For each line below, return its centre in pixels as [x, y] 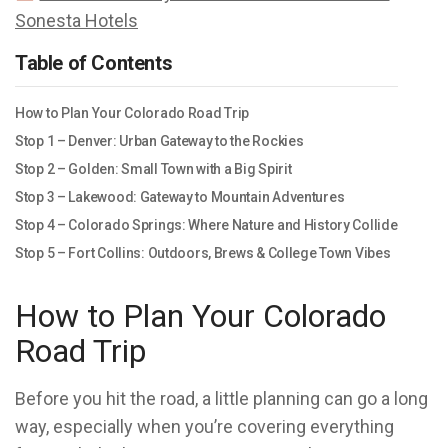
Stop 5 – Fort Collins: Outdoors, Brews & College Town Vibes [203, 253]
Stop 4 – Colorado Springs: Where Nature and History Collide [206, 225]
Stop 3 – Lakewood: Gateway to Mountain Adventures [180, 197]
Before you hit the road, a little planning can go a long [221, 398]
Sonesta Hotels [76, 20]
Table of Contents [94, 63]
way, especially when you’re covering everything [204, 426]
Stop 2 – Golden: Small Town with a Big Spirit [153, 169]
